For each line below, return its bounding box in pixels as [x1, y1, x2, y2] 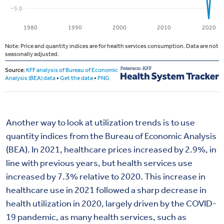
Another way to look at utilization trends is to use [6, 117, 195, 128]
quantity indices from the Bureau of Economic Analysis [6, 130, 216, 142]
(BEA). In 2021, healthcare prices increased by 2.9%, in [6, 144, 216, 155]
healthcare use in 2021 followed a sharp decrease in [6, 184, 206, 196]
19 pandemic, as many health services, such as [6, 211, 186, 223]
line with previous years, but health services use [6, 157, 192, 169]
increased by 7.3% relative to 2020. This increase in [6, 171, 205, 182]
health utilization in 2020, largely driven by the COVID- [6, 198, 216, 209]
